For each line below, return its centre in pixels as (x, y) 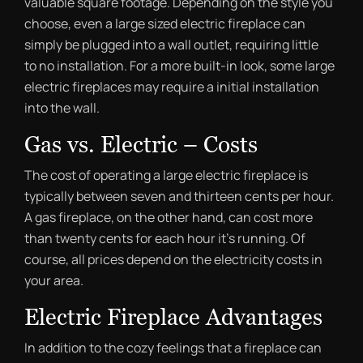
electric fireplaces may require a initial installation (172, 87)
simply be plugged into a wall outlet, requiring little (171, 45)
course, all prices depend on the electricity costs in (173, 259)
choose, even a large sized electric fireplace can (165, 23)
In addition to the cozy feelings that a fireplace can (173, 348)
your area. (54, 280)
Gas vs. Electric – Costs (141, 144)
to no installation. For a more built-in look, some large (179, 66)
